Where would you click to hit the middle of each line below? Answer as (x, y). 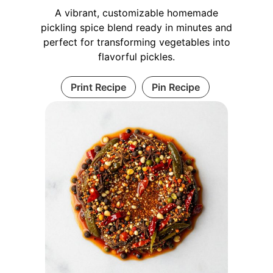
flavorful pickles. (136, 57)
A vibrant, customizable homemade (136, 13)
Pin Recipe (175, 87)
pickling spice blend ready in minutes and (136, 28)
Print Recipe (98, 87)
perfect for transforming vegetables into (136, 42)
